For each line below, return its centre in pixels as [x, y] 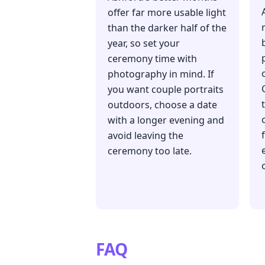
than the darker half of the [167, 28]
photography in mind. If [161, 74]
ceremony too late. [150, 151]
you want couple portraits [166, 90]
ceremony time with [152, 59]
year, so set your [144, 43]
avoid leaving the [146, 136]
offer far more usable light [167, 13]
